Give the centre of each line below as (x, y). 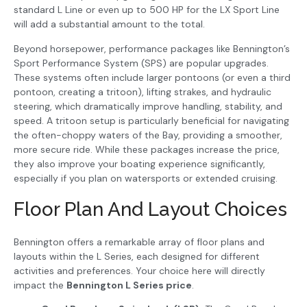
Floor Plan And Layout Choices (150, 210)
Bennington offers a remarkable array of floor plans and (139, 242)
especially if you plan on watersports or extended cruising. (146, 178)
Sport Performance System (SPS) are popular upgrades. (141, 63)
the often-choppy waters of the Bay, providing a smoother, (148, 135)
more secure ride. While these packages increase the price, (147, 149)
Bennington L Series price (129, 285)
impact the (40, 285)
